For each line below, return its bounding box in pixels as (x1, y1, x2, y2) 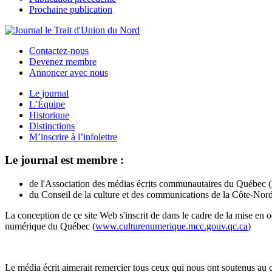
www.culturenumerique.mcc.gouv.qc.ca (95, 221, 248, 232)
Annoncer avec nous (29, 67, 108, 78)
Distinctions (29, 120, 75, 131)
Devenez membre (29, 56, 97, 67)
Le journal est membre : (5, 154, 124, 167)
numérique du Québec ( (5, 221, 95, 232)
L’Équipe (29, 98, 65, 109)
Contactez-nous (29, 45, 89, 56)
